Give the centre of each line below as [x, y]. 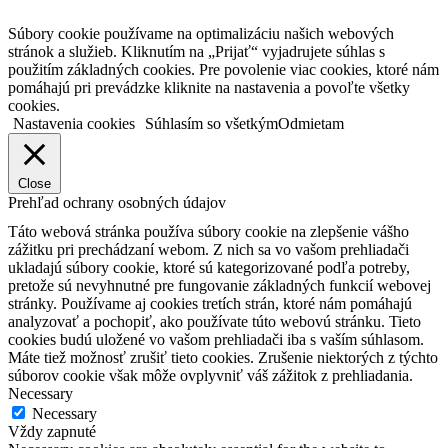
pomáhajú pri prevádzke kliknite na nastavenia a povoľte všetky [209, 87]
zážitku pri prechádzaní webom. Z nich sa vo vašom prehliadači [208, 249]
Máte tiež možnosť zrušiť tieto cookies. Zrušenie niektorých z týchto [223, 357]
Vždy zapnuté [52, 431]
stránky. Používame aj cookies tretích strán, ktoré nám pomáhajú [210, 303]
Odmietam [311, 123]
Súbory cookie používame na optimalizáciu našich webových [201, 33]
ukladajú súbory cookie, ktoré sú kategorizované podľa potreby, [209, 267]
